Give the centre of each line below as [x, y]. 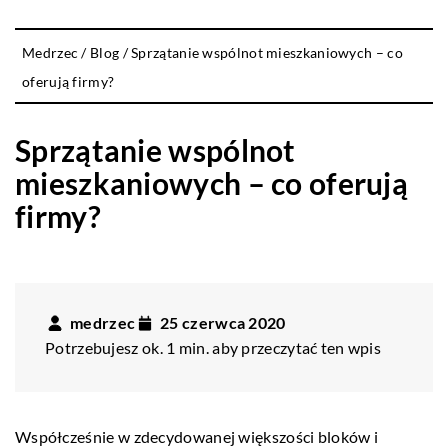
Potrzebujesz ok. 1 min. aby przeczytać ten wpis [213, 347]
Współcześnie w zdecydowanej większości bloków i [197, 436]
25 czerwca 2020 [223, 322]
